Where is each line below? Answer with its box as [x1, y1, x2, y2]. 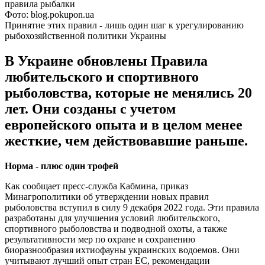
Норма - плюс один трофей [5, 160, 118, 171]
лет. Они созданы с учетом [5, 101, 176, 117]
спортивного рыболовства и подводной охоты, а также [5, 223, 227, 234]
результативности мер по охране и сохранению [5, 234, 195, 244]
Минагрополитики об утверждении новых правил [5, 191, 209, 202]
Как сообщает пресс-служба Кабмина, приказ [5, 180, 188, 191]
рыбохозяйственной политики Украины [5, 30, 166, 41]
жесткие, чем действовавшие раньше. [5, 132, 248, 148]
